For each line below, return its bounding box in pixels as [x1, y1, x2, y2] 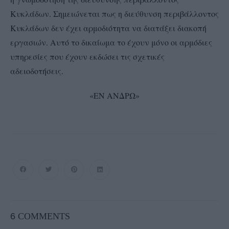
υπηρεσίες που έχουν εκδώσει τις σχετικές [10, 51, 165, 62]
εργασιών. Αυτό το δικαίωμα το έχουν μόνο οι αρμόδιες [10, 36, 212, 48]
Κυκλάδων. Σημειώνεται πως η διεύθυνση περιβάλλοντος [10, 8, 219, 19]
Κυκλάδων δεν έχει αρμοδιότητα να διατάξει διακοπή [10, 22, 207, 33]
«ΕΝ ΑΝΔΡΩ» [89, 89, 140, 101]
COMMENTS [18, 211, 70, 221]
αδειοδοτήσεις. [10, 65, 63, 76]
